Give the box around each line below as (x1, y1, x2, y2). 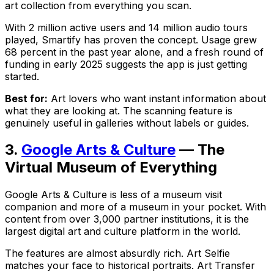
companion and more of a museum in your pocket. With (5, 201, 266, 213)
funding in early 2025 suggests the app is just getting (5, 57, 247, 70)
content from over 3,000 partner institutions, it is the (5, 213, 249, 226)
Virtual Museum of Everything (5, 158, 217, 177)
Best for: (5, 92, 48, 105)
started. (5, 70, 39, 83)
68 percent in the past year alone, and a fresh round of (5, 45, 264, 58)
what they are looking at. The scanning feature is (5, 104, 232, 117)
